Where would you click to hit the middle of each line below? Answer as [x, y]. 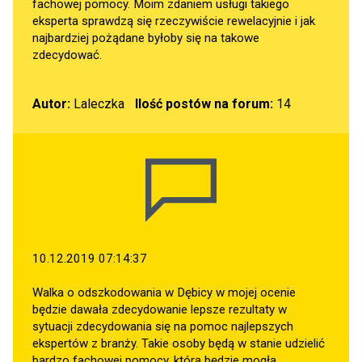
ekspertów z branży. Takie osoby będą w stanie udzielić [179, 343]
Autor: [51, 103]
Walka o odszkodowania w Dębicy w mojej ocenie [164, 292]
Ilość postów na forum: [204, 103]
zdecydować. [67, 55]
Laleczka [97, 103]
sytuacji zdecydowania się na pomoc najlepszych [163, 326]
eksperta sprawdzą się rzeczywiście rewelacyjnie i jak [174, 21]
